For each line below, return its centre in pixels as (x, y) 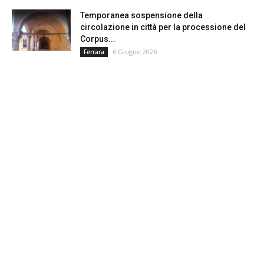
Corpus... (98, 39)
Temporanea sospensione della (141, 16)
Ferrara (94, 52)
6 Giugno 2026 (135, 52)
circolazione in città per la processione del (163, 27)
